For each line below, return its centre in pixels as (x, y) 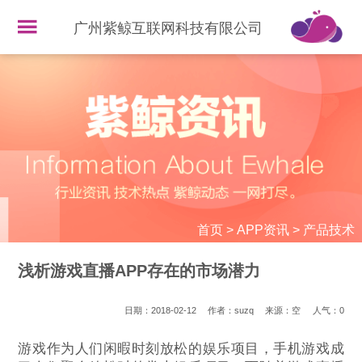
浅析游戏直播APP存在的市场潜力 (139, 271)
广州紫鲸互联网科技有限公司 (168, 28)
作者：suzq (231, 311)
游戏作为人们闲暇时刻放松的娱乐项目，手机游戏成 (181, 349)
